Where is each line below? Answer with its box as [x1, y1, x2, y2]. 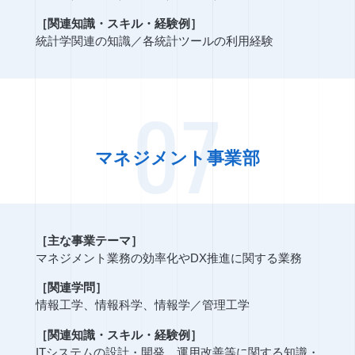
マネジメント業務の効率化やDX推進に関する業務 [35, 251, 302, 265]
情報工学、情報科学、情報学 [35, 298, 190, 312]
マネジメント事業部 [94, 148, 261, 168]
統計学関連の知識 [35, 34, 131, 48]
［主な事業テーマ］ [35, 234, 143, 248]
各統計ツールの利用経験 [142, 34, 273, 48]
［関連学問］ [35, 281, 107, 295]
